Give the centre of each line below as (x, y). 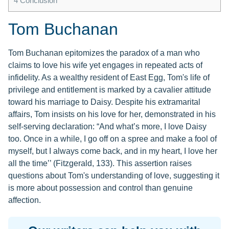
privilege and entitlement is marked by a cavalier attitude (110, 90)
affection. (25, 200)
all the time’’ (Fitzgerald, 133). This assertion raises (100, 164)
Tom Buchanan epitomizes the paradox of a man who (104, 53)
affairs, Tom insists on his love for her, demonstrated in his (112, 114)
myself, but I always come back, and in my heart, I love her (113, 151)
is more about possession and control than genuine (100, 188)
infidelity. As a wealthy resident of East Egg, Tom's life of (109, 78)
